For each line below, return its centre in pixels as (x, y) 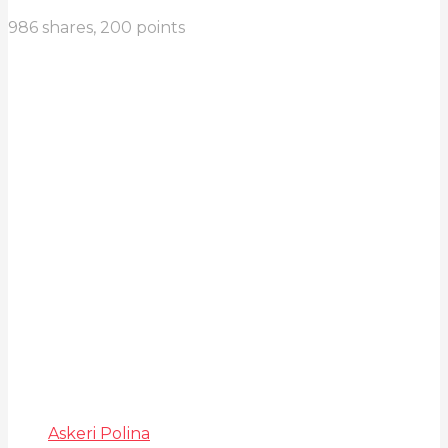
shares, (69, 27)
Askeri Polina (99, 433)
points (158, 27)
